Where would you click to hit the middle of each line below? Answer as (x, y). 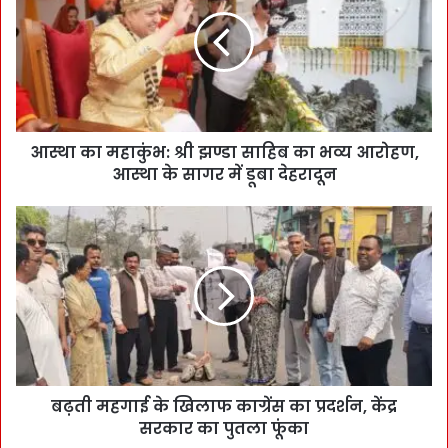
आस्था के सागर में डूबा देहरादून (224, 174)
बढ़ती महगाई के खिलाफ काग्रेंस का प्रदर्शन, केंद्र (224, 406)
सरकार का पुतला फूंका (224, 428)
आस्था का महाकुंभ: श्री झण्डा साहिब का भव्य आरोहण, (224, 152)
